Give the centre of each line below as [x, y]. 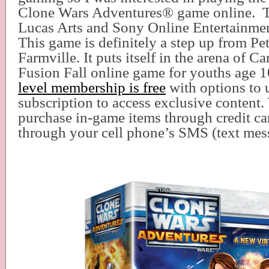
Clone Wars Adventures [90, 12]
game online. [216, 12]
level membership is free [92, 87]
